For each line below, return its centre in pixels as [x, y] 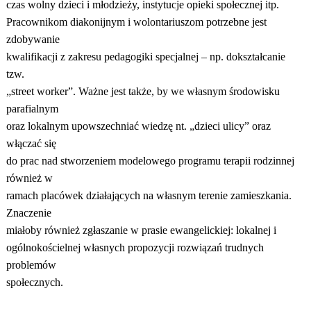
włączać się [31, 143]
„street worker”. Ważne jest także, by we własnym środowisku [143, 91]
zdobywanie [33, 39]
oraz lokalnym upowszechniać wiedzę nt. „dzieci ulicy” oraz [138, 126]
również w [29, 178]
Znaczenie [28, 213]
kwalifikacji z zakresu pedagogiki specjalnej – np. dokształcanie [145, 57]
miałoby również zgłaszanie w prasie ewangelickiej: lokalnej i [141, 230]
